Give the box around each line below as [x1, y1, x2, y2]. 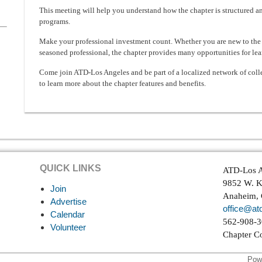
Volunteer [50, 222, 86, 232]
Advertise [50, 196, 87, 206]
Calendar [50, 209, 85, 219]
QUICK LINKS [40, 163, 101, 173]
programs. [39, 17, 70, 26]
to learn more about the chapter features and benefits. [39, 79, 206, 88]
